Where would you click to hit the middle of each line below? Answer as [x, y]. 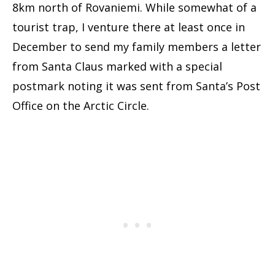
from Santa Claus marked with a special [117, 67]
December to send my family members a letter [137, 47]
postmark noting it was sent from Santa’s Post [136, 86]
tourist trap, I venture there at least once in [129, 27]
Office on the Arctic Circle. [81, 106]
